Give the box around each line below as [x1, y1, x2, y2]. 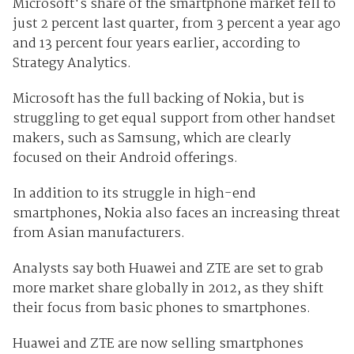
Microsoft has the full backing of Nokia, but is [12, 88, 304, 111]
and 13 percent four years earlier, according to [12, 33, 300, 55]
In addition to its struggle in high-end [12, 183, 256, 205]
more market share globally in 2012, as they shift [12, 278, 323, 300]
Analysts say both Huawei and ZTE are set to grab [12, 258, 323, 281]
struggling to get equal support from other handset [12, 108, 335, 130]
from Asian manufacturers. [12, 223, 185, 245]
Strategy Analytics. [12, 53, 131, 75]
